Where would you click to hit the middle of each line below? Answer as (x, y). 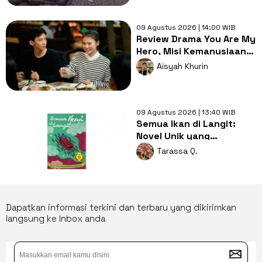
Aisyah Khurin (182, 66)
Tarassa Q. (177, 151)
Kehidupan (161, 160)
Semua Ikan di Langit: (186, 123)
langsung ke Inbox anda (56, 218)
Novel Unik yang (173, 136)
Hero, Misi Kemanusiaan (191, 51)
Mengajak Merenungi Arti (194, 148)
